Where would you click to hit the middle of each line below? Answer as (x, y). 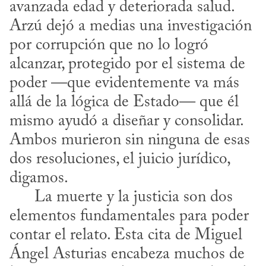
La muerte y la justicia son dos (22, 198)
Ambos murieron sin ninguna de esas (130, 141)
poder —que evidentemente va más (124, 84)
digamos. (40, 179)
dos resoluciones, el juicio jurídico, (120, 160)
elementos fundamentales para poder (129, 217)
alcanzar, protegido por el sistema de (127, 65)
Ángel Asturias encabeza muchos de (127, 255)
